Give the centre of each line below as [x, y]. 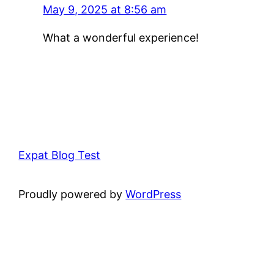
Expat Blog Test [60, 155]
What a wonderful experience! [121, 37]
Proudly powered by [72, 194]
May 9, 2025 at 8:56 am [105, 9]
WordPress [154, 194]
